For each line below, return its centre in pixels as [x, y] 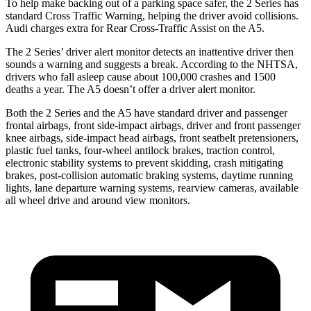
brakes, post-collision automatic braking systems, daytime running [149, 175]
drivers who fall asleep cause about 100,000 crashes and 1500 [141, 76]
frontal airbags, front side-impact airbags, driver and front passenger [153, 125]
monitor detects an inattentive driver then [203, 51]
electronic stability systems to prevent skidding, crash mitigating [144, 162]
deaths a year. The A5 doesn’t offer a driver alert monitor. [131, 89]
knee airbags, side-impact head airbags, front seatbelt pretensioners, [152, 137]
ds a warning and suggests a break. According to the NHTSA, [162, 64]
